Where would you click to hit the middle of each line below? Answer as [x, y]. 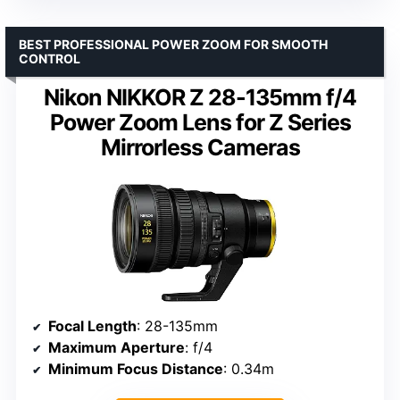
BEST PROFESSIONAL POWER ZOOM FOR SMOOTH [173, 44]
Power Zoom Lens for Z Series [200, 122]
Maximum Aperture [117, 348]
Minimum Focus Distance [136, 369]
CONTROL [50, 58]
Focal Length [92, 326]
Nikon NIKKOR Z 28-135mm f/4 [200, 97]
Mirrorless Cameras [200, 147]
